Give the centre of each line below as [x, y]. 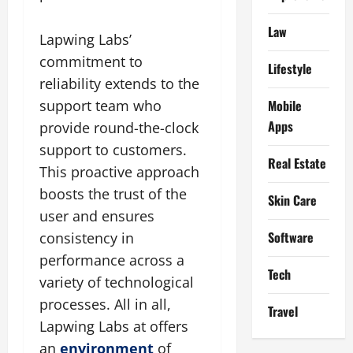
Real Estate [297, 163]
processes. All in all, [105, 305]
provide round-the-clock [119, 128]
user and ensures [97, 216]
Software [290, 238]
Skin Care [292, 201]
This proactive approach [119, 172]
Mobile [284, 106]
